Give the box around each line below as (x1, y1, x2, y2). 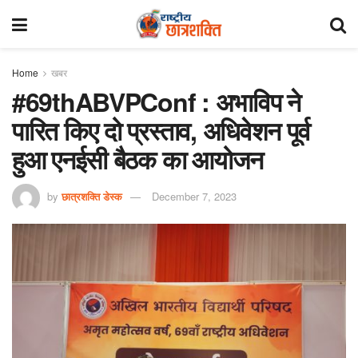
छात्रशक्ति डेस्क (62, 188, 122, 204)
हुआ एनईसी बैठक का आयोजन (12, 141, 263, 177)
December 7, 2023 (152, 188, 237, 204)
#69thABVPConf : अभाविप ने (12, 83, 300, 120)
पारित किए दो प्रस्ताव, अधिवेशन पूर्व (12, 112, 310, 149)
